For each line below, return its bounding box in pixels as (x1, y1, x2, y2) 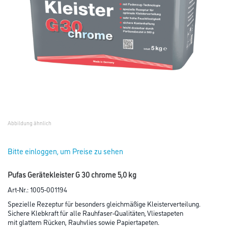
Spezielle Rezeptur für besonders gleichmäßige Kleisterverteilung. (8, 198, 201, 208)
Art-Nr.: (8, 184, 30, 194)
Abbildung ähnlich (8, 119, 51, 127)
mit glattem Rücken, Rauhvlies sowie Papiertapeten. (8, 217, 159, 226)
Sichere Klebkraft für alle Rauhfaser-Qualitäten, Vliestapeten (8, 208, 183, 217)
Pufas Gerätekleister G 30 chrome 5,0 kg (8, 169, 136, 180)
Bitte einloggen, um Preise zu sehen (8, 146, 123, 156)
